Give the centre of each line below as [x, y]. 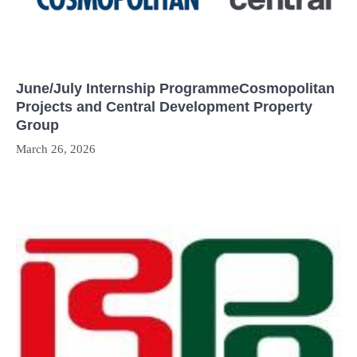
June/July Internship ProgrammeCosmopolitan [175, 89]
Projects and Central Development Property [164, 107]
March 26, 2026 [56, 149]
